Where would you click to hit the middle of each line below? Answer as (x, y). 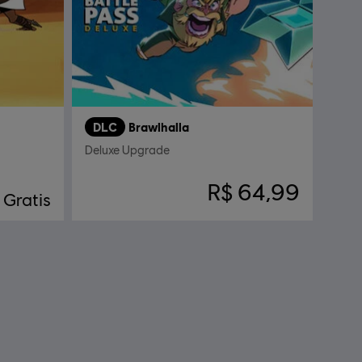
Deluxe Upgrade (127, 150)
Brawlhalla (159, 127)
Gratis (27, 200)
